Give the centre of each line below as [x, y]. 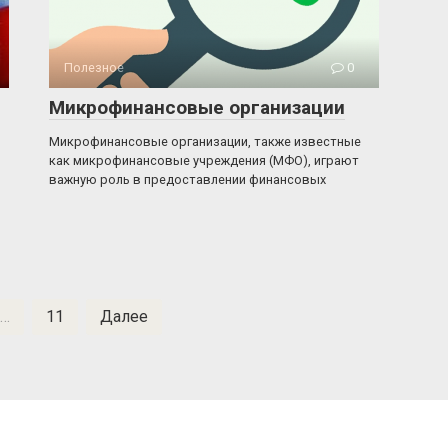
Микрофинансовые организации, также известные [205, 141]
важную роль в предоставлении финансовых [187, 179]
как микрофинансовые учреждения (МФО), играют [204, 160]
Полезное [94, 67]
